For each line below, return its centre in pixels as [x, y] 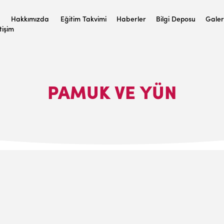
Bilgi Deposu [176, 20]
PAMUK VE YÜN [112, 94]
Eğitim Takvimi [83, 20]
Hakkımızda [30, 20]
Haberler [131, 20]
